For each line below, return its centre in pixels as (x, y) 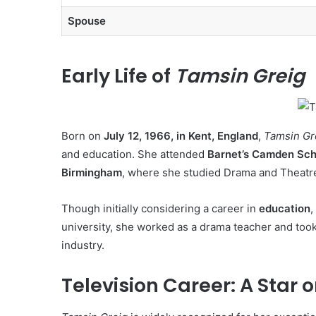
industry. (83, 245)
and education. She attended (134, 154)
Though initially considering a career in (160, 209)
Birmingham (92, 173)
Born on (83, 136)
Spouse (86, 21)
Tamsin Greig (240, 75)
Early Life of (118, 75)
